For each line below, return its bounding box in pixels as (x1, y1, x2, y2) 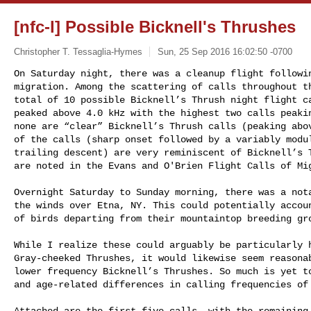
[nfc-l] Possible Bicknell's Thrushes (14, 17, 296, 36)
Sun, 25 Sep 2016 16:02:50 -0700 (157, 46, 292, 57)
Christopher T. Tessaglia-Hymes (14, 46, 142, 57)
